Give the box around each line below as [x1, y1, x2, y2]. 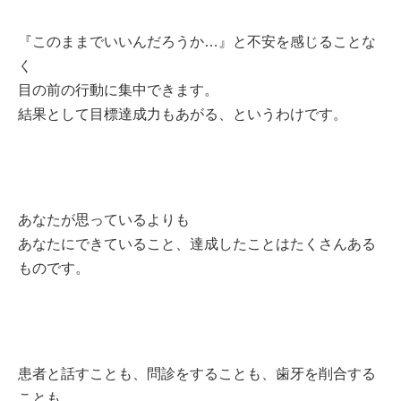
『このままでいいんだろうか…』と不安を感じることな [18, 33, 376, 49]
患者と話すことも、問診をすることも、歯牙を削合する [18, 365, 376, 381]
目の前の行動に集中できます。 [18, 81, 218, 98]
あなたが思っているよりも [18, 211, 190, 227]
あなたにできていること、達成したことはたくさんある [18, 235, 376, 252]
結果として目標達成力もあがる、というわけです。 [18, 106, 347, 122]
